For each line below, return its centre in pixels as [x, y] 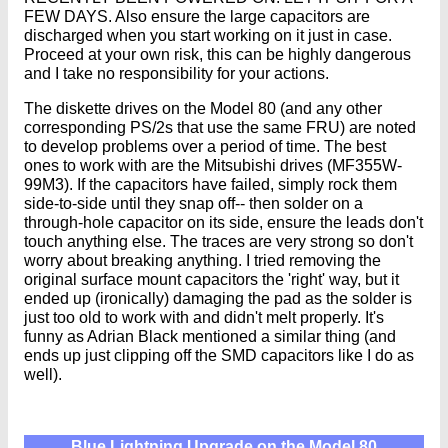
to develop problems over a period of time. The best [205, 146]
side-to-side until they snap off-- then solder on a [193, 203]
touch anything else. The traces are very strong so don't [218, 241]
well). [43, 374]
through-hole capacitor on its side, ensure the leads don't [223, 222]
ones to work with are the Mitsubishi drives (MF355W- [213, 165]
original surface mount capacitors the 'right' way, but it [211, 279]
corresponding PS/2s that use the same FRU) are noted [220, 127]
